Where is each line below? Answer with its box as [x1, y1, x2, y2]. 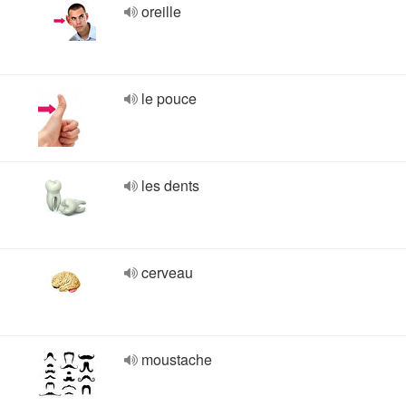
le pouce [141, 88, 197, 109]
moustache [141, 349, 212, 370]
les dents [141, 175, 199, 196]
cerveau [141, 262, 193, 283]
